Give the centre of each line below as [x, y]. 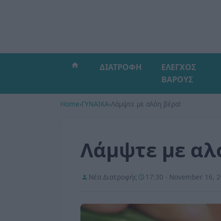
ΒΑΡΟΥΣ [177, 79]
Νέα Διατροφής [113, 177]
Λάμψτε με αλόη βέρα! [146, 104]
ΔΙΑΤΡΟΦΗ [121, 67]
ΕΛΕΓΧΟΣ [179, 67]
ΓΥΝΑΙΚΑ [95, 104]
